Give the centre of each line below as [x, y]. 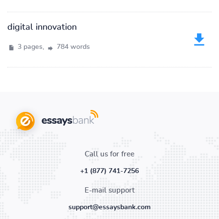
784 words [72, 47]
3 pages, [31, 47]
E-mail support [109, 190]
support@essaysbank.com [109, 207]
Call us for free [109, 154]
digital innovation [42, 27]
